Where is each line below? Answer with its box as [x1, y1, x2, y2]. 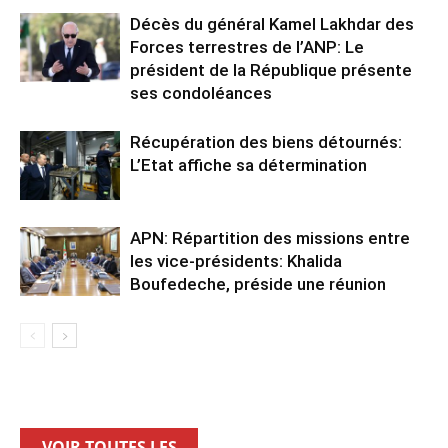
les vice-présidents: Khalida [130, 251, 342, 272]
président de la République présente [130, 60, 412, 81]
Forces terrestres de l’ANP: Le [130, 37, 364, 58]
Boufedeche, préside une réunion [130, 274, 386, 295]
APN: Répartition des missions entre [130, 228, 410, 249]
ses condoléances [130, 83, 272, 104]
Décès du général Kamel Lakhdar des [130, 14, 414, 35]
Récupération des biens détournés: [130, 132, 402, 153]
